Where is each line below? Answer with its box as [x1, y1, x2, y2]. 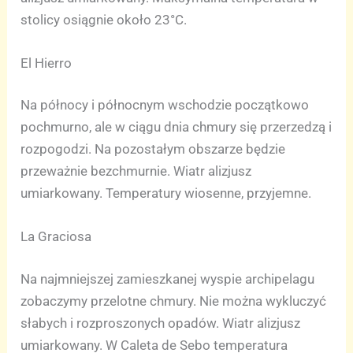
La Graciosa [20, 229, 92, 245]
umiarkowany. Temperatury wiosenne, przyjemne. [20, 185, 312, 202]
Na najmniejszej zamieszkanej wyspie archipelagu [20, 270, 315, 287]
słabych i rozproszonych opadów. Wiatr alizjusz [20, 314, 301, 331]
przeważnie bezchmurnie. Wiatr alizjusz [20, 163, 252, 180]
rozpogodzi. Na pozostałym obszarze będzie [20, 141, 286, 158]
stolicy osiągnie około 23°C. [20, 11, 188, 28]
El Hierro [20, 54, 72, 71]
